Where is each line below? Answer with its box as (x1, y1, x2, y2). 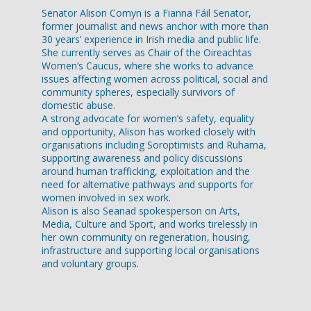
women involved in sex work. (42, 191, 171, 205)
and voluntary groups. (42, 257, 139, 271)
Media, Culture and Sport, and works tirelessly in (42, 217, 258, 231)
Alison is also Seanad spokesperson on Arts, (42, 204, 240, 218)
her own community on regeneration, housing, (42, 230, 251, 244)
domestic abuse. (42, 99, 115, 112)
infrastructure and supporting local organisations (42, 244, 260, 258)
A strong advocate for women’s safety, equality (42, 112, 254, 126)
